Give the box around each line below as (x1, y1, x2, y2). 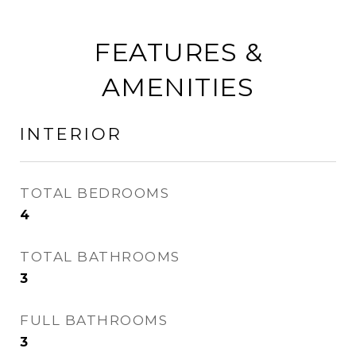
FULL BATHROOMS (20, 312, 168, 328)
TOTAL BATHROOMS (20, 249, 180, 265)
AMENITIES (102, 72, 254, 103)
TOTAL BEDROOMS (20, 185, 169, 201)
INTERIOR (20, 124, 122, 144)
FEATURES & (93, 37, 263, 68)
